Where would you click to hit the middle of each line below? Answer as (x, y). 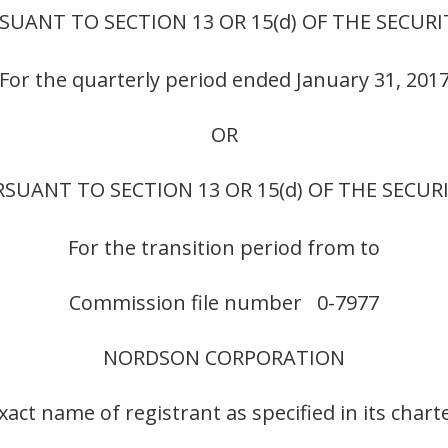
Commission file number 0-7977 (224, 303)
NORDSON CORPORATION (224, 358)
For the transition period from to (224, 248)
